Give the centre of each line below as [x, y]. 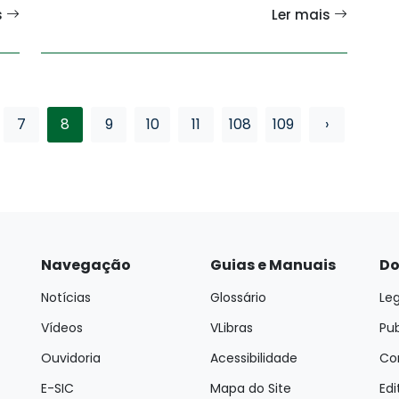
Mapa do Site [251, 388]
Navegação [86, 265]
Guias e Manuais [273, 265]
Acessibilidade [254, 358]
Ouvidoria [71, 358]
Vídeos [62, 327]
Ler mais [303, 14]
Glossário [238, 297]
